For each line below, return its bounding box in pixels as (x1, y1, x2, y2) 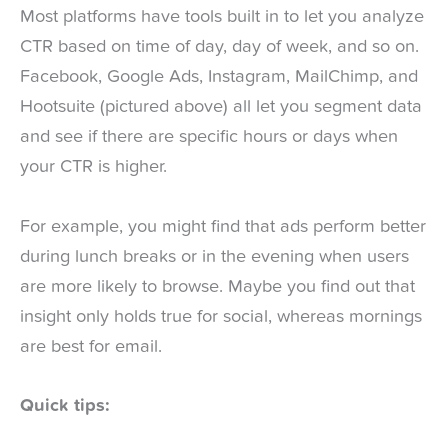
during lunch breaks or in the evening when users (20, 247, 409, 266)
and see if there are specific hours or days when (20, 128, 398, 147)
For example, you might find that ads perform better (20, 217, 426, 236)
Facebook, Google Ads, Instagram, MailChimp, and (20, 68, 418, 87)
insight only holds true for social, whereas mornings (20, 307, 422, 326)
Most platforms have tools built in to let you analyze (20, 8, 424, 27)
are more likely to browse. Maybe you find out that (20, 277, 415, 296)
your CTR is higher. (20, 158, 167, 177)
